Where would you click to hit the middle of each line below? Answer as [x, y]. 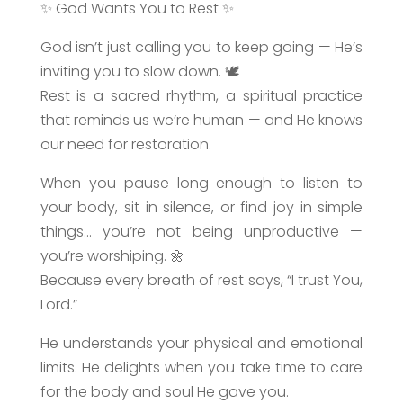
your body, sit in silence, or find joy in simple [201, 208]
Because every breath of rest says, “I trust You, [201, 281]
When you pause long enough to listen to [201, 184]
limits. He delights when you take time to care [201, 368]
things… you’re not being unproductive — [201, 232]
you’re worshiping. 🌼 [112, 256]
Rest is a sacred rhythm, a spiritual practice [201, 96]
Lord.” [58, 305]
